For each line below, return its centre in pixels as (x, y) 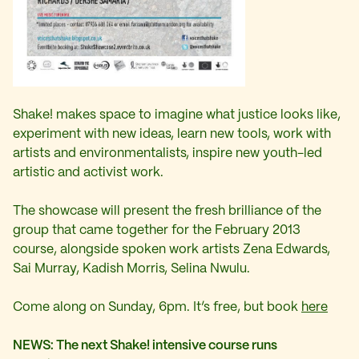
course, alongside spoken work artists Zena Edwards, (171, 250)
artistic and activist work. (88, 173)
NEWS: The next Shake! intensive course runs (145, 346)
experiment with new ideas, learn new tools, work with (172, 135)
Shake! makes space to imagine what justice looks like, (177, 115)
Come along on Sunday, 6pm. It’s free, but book (157, 308)
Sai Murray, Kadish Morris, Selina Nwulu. (131, 269)
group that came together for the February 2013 (157, 231)
